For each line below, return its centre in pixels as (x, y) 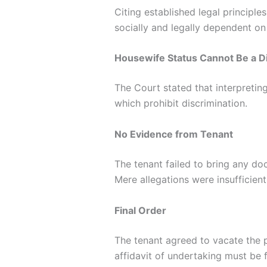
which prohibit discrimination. (181, 103)
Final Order (140, 210)
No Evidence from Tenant (174, 134)
